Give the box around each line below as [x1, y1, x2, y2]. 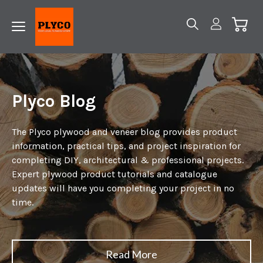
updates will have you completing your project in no [12, 183, 234, 194]
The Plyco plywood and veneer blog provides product [12, 126, 237, 137]
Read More [106, 248, 157, 261]
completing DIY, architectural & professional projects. [12, 154, 244, 166]
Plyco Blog [12, 90, 96, 112]
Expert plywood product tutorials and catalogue [12, 168, 217, 180]
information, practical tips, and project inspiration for [12, 140, 241, 151]
